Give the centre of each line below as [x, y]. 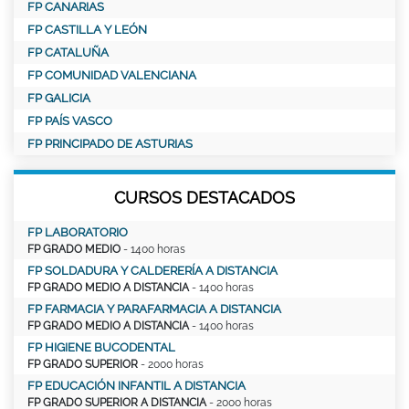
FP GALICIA [59, 98]
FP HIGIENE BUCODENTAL [101, 347]
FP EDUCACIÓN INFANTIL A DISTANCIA [136, 385]
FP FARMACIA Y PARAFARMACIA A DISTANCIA [154, 309]
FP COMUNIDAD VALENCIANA [112, 75]
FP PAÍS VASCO [70, 121]
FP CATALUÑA [68, 52]
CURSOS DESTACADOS [204, 197]
